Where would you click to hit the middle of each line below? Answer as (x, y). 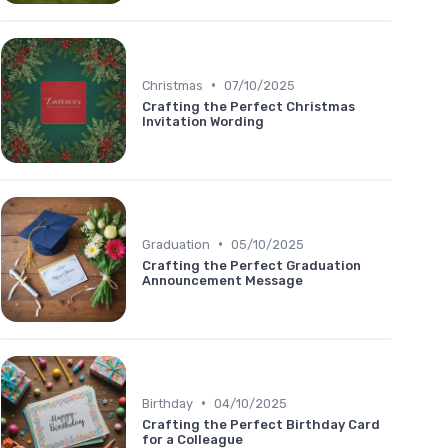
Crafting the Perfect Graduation (251, 265)
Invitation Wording (203, 121)
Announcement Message (222, 280)
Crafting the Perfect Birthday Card (261, 424)
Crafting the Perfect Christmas (248, 106)
